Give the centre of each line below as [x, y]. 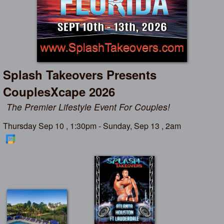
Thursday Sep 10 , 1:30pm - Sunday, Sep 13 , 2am [92, 126]
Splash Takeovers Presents [80, 75]
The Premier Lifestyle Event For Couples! [88, 106]
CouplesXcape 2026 [59, 92]
